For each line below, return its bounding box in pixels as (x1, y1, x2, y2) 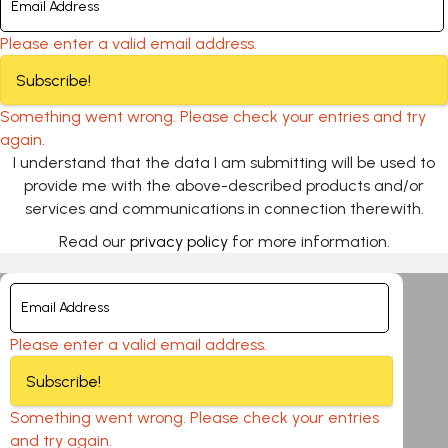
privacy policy (129, 231, 228, 251)
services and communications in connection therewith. (24, 198, 424, 218)
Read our (58, 231, 130, 251)
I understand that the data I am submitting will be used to (13, 152, 435, 172)
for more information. (227, 231, 390, 251)
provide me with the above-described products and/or (24, 175, 424, 195)
